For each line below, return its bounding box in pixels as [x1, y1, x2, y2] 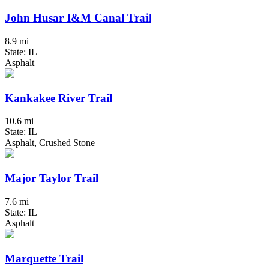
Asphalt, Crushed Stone [5, 138, 95, 148]
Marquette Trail [5, 252, 83, 265]
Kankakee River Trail [5, 91, 112, 104]
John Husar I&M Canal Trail [5, 11, 151, 25]
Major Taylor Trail [5, 172, 98, 185]
